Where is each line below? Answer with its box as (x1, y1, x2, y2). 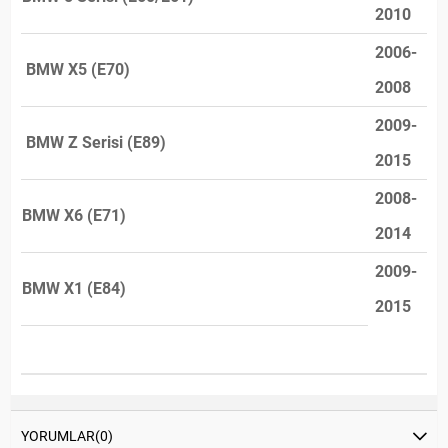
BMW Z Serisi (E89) (22, 132, 166, 152)
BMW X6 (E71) (22, 205, 126, 225)
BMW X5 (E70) (22, 59, 130, 79)
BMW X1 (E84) (22, 278, 126, 298)
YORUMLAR (21, 427, 95, 444)
